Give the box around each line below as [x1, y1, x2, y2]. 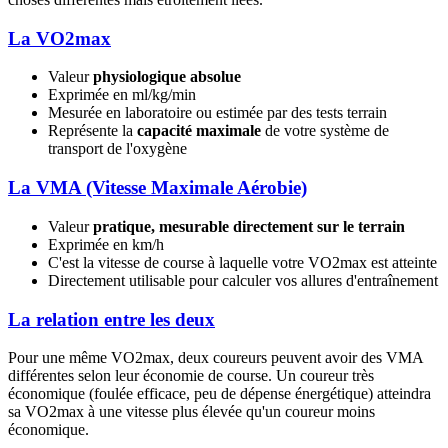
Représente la [48, 122, 137, 140]
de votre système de [261, 122, 389, 140]
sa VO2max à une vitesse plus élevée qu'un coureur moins [8, 403, 375, 421]
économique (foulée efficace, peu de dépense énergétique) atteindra [8, 385, 431, 403]
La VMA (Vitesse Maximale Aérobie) [8, 177, 307, 199]
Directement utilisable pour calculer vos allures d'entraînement [48, 271, 438, 289]
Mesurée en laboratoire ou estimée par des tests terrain [48, 104, 387, 122]
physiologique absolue [93, 68, 241, 86]
